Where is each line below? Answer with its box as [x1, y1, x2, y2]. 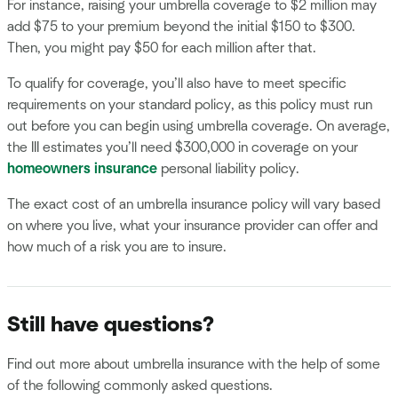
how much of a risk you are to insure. [7, 240, 227, 255]
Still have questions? [7, 314, 214, 337]
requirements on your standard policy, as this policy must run [7, 98, 372, 113]
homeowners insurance [7, 162, 157, 177]
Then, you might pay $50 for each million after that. [7, 41, 316, 56]
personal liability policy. [157, 162, 299, 177]
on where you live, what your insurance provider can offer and [7, 219, 378, 234]
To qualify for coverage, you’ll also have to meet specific [7, 76, 346, 92]
